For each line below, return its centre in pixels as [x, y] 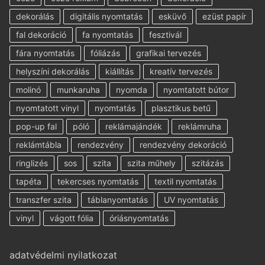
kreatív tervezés [181, 71]
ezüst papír [224, 16]
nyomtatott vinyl [47, 108]
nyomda [132, 89]
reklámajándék [134, 126]
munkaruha [78, 89]
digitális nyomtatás [106, 16]
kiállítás [119, 71]
